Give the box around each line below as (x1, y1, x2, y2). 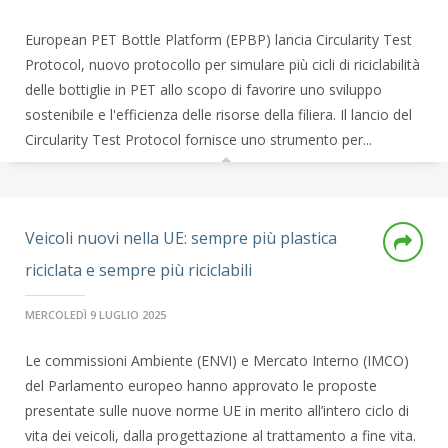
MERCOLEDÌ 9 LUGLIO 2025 (25, 307, 166, 322)
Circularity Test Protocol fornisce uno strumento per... (25, 130, 372, 149)
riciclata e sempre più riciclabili (25, 259, 252, 281)
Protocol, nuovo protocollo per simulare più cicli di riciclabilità (25, 55, 420, 74)
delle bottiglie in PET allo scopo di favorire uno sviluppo (25, 80, 382, 99)
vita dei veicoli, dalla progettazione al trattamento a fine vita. (25, 426, 416, 445)
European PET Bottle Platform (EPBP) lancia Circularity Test (25, 30, 412, 49)
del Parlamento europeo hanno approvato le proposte (25, 376, 377, 395)
